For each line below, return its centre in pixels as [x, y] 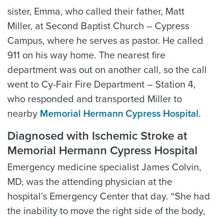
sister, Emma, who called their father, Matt [96, 12]
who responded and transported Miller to [95, 100]
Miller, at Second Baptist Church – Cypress [98, 27]
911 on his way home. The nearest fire [86, 56]
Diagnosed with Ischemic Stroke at [97, 136]
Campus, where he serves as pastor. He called [105, 41]
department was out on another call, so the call [107, 70]
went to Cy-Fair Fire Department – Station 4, [101, 85]
